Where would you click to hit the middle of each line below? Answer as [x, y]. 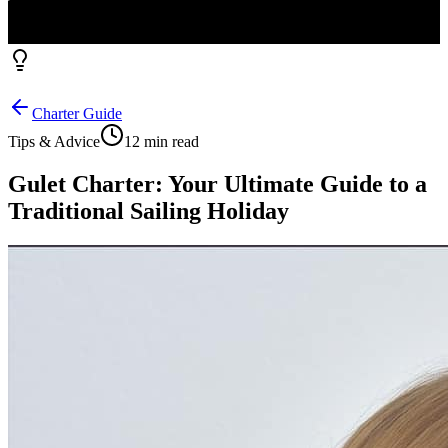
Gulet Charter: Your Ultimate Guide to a [217, 183]
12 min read [161, 141]
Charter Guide [77, 113]
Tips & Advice [54, 141]
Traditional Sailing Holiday [148, 210]
